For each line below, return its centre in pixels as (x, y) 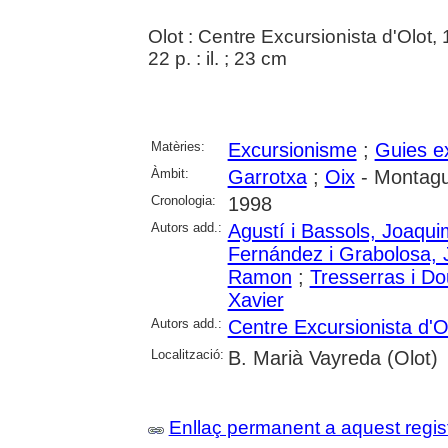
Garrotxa (267, 177)
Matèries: (177, 146)
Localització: (187, 354)
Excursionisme (292, 150)
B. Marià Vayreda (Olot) (332, 358)
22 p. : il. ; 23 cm (217, 58)
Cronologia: (183, 200)
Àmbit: (169, 173)
